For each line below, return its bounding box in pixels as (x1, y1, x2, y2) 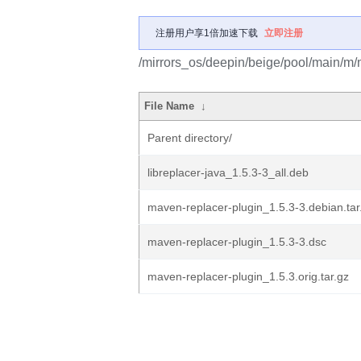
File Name (144, 100, 195, 112)
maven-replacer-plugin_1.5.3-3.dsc (147, 235, 326, 248)
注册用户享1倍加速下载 (156, 27, 258, 39)
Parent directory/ (147, 131, 232, 144)
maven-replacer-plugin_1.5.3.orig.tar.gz (147, 270, 349, 283)
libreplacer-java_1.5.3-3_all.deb (147, 166, 309, 179)
